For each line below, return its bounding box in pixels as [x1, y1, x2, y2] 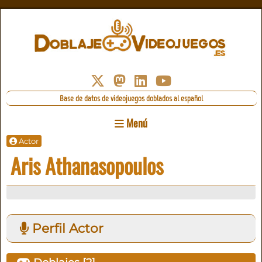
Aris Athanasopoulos [11, 150, 164, 181]
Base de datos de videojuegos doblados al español [60, 93, 204, 104]
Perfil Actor [28, 220, 104, 236]
